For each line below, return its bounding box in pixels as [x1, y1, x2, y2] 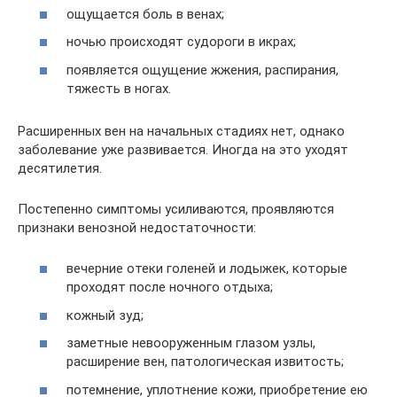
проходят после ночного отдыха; [66, 279, 273, 295]
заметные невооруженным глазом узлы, [66, 335, 315, 351]
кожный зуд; [66, 307, 144, 323]
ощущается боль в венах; [66, 5, 224, 22]
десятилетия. [18, 160, 102, 176]
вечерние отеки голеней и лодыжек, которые [66, 261, 347, 276]
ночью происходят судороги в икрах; [66, 34, 296, 50]
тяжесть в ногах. [66, 80, 171, 97]
